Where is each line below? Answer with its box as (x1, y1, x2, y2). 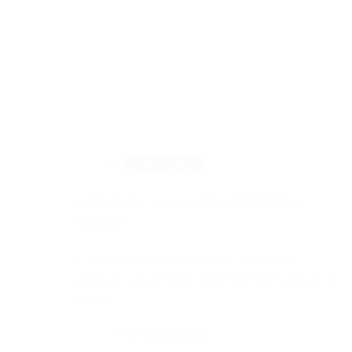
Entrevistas (130, 156, 196, 173)
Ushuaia (76, 213, 124, 229)
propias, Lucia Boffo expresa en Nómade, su (76, 269, 341, 286)
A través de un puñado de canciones (76, 249, 295, 266)
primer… (76, 290, 125, 306)
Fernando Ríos (123, 326, 208, 343)
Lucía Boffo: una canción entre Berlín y (76, 192, 306, 209)
